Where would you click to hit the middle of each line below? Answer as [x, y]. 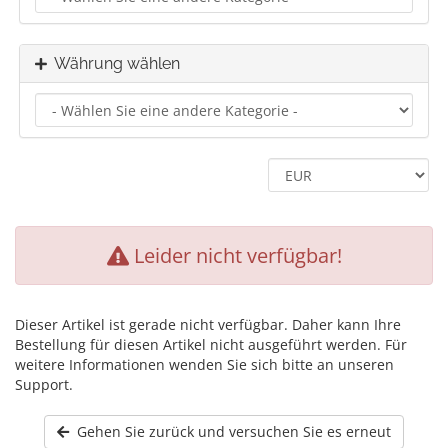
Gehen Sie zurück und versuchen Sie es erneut [230, 431]
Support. [44, 384]
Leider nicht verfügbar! [235, 255]
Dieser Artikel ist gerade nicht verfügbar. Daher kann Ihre [208, 324]
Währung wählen [113, 63]
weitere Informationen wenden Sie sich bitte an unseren [204, 364]
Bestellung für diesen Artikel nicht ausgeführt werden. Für [211, 344]
